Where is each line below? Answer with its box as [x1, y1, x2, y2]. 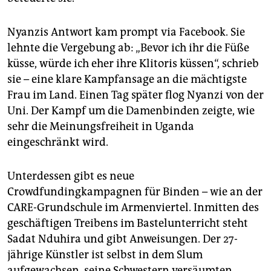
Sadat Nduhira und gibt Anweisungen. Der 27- [7, 232, 238, 246]
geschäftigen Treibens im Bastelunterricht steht [7, 216, 248, 230]
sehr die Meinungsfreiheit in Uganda [7, 119, 194, 133]
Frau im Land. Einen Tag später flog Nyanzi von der [7, 88, 264, 102]
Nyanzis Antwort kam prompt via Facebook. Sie [7, 25, 245, 39]
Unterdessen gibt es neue [7, 169, 134, 183]
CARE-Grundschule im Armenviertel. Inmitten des [7, 200, 259, 214]
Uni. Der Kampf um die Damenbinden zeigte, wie [7, 103, 255, 117]
